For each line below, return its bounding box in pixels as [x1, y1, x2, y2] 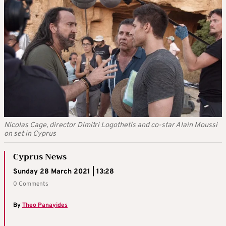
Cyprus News [13, 150, 67, 164]
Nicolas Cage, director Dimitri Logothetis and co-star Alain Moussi [4, 121, 217, 130]
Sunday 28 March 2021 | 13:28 [13, 167, 114, 176]
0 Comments [13, 180, 48, 188]
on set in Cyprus [4, 129, 56, 139]
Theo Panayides [22, 201, 68, 209]
